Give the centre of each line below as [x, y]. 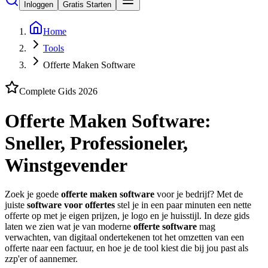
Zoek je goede [33, 194]
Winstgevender [66, 165]
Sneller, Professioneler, [96, 143]
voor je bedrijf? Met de [199, 194]
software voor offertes [71, 205]
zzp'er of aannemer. [41, 259]
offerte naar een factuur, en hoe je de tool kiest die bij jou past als [127, 248]
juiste [16, 205]
